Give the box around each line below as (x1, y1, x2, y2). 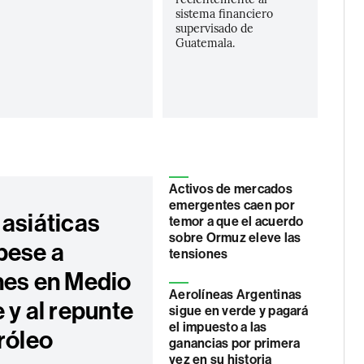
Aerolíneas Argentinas (169, 287, 302, 302)
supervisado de (175, 19, 254, 36)
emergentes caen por (169, 197, 295, 213)
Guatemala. (175, 34, 236, 50)
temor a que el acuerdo (169, 214, 304, 229)
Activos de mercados (169, 181, 292, 197)
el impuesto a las (169, 319, 267, 335)
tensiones (169, 246, 228, 262)
